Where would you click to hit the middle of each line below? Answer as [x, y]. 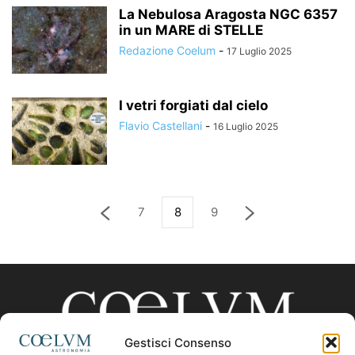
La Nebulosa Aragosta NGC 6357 [228, 14]
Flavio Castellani [160, 126]
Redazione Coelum [167, 50]
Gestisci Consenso [177, 342]
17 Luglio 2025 [259, 51]
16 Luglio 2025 [246, 126]
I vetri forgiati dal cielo [193, 105]
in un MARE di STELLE [191, 30]
